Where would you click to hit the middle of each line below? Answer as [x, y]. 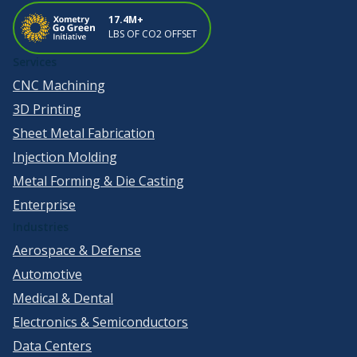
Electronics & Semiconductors [100, 322]
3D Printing [47, 109]
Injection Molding [65, 157]
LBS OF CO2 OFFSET [153, 33]
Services [35, 61]
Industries [41, 226]
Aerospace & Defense [77, 250]
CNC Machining [59, 85]
